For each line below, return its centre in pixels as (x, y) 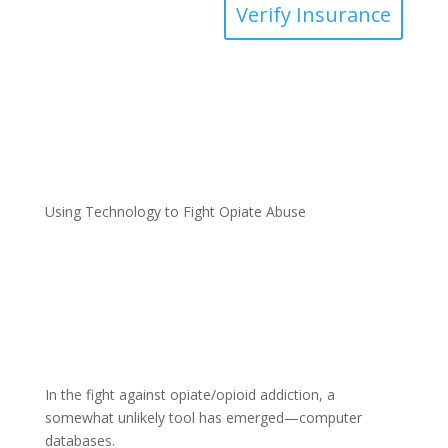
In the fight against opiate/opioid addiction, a (189, 394)
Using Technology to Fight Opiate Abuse (175, 211)
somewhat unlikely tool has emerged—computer (203, 417)
